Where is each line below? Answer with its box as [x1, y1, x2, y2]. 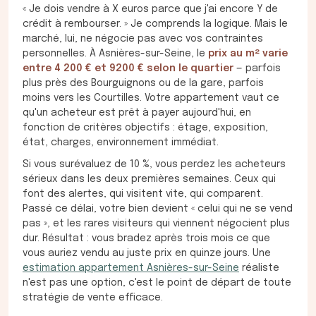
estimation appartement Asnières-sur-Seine [23, 263, 239, 274]
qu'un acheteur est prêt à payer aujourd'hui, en [23, 108, 251, 119]
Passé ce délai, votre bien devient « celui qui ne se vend [23, 204, 293, 214]
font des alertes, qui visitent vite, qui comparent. [23, 189, 263, 200]
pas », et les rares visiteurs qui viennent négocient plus [23, 219, 290, 229]
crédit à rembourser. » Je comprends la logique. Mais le [23, 19, 288, 30]
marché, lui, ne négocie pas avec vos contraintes [23, 34, 263, 44]
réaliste [239, 263, 279, 274]
